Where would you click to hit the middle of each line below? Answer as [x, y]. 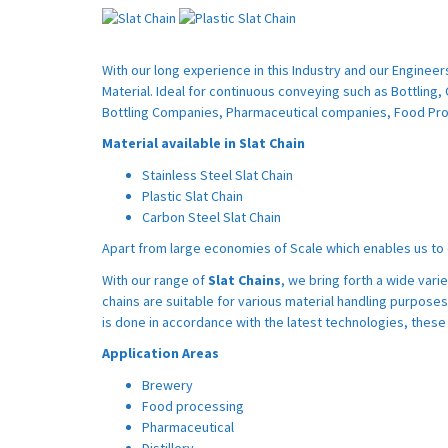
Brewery [167, 384]
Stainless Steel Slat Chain [217, 174]
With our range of [155, 279]
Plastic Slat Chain [192, 195]
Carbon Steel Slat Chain [211, 216]
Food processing [193, 405]
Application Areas [160, 353]
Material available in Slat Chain [205, 143]
